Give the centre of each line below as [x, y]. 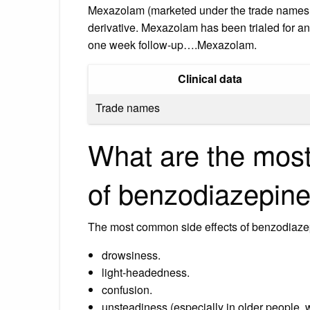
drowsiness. [131, 255]
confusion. [127, 289]
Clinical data [210, 78]
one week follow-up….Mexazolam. [172, 44]
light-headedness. [146, 272]
